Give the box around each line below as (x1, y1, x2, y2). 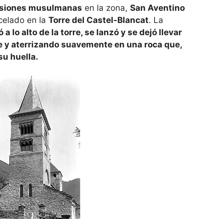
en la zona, (82, 3, 130, 13)
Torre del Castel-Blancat (48, 15, 149, 25)
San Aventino (130, 3, 185, 13)
